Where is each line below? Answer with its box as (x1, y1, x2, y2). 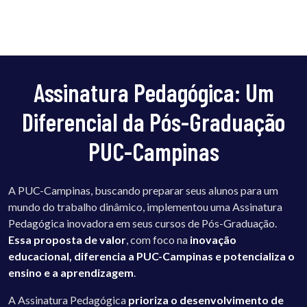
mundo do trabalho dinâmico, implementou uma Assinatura (8, 199, 282, 213)
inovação (190, 232, 236, 246)
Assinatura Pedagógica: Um (33, 77, 274, 107)
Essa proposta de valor (8, 232, 126, 246)
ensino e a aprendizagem (8, 265, 134, 279)
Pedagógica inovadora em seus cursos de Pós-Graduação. (8, 216, 277, 230)
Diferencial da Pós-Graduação (22, 106, 285, 136)
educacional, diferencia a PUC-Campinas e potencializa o (8, 249, 295, 262)
